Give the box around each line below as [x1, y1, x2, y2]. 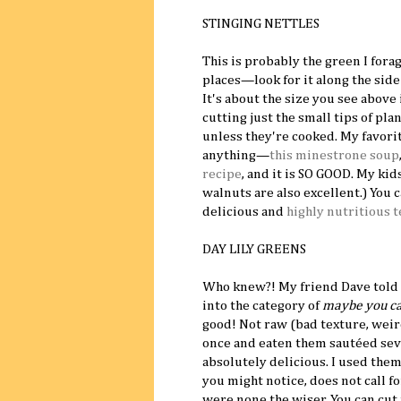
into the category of [202, 298, 322, 312]
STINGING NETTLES [202, 16, 320, 30]
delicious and [202, 204, 286, 218]
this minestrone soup [269, 148, 399, 162]
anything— [202, 148, 269, 162]
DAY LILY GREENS [202, 242, 306, 256]
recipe [202, 166, 242, 181]
